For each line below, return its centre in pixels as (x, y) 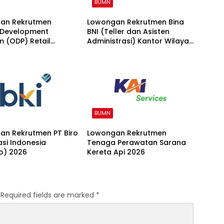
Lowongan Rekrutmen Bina (135, 22)
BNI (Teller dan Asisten (128, 32)
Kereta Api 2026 (116, 152)
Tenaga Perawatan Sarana (136, 143)
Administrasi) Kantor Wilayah (140, 41)
